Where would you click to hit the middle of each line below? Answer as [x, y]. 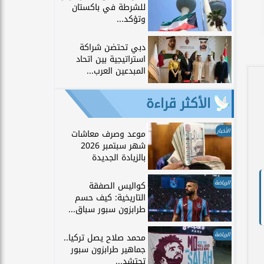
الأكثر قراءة [178, 103]
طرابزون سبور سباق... [107, 209]
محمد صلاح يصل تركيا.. [105, 237]
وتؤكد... [131, 19]
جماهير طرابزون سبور [108, 249]
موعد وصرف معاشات [108, 134]
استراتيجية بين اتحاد [111, 59]
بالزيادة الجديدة [119, 157]
